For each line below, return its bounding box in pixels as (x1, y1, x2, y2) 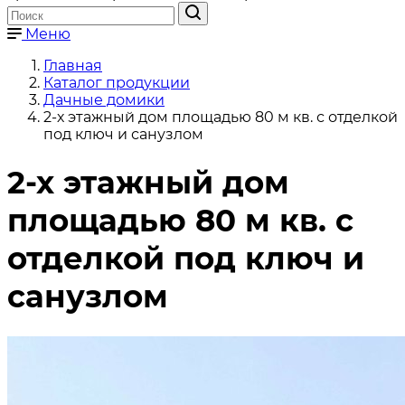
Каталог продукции (43, 74, 190, 91)
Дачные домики (43, 91, 165, 108)
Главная (43, 57, 102, 74)
